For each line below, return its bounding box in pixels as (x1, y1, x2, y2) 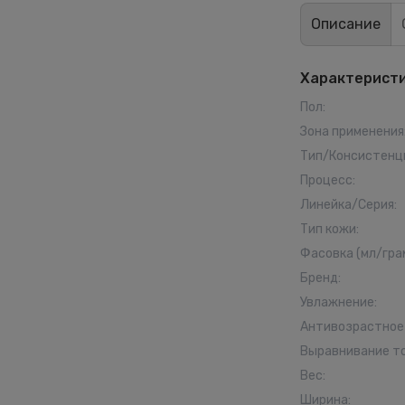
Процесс (300, 173, 353, 188)
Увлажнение (300, 295, 374, 310)
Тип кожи (300, 221, 356, 237)
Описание (311, 15, 381, 33)
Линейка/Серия (300, 197, 394, 212)
